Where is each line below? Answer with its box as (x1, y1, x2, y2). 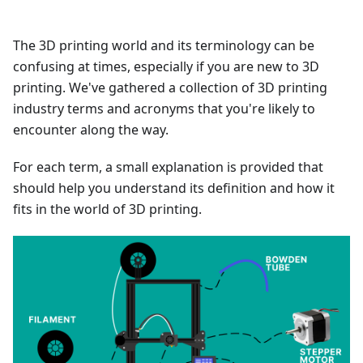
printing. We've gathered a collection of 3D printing (13, 79, 327, 97)
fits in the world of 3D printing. (13, 200, 202, 219)
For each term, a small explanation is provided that (13, 158, 323, 177)
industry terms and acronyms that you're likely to (13, 100, 315, 118)
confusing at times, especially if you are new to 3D (13, 58, 319, 76)
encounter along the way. (13, 121, 169, 139)
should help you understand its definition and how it (13, 179, 335, 198)
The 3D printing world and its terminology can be (13, 36, 314, 55)
